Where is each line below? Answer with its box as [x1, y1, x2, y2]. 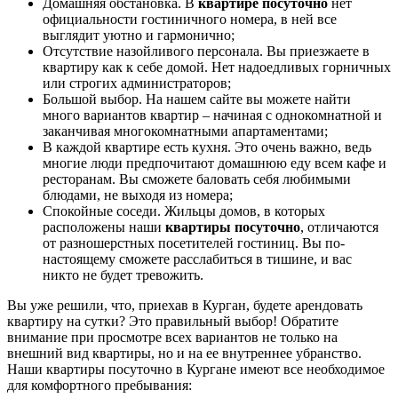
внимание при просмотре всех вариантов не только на [7, 330, 338, 346]
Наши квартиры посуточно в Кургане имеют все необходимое [7, 362, 385, 378]
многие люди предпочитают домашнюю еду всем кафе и [43, 155, 386, 171]
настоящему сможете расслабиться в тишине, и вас [43, 251, 352, 267]
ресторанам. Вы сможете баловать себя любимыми [43, 171, 351, 187]
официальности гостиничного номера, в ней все [43, 12, 337, 28]
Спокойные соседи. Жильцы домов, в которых [43, 203, 325, 219]
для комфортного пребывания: [7, 378, 192, 394]
